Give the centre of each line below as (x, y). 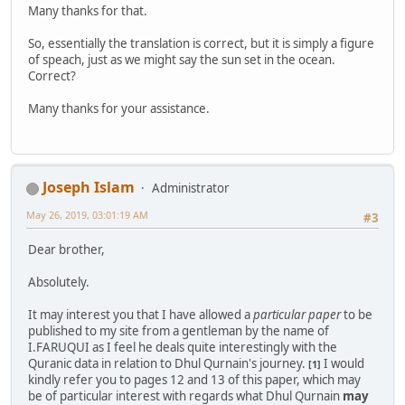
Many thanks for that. (88, 11)
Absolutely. (59, 282)
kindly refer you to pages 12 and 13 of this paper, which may (194, 379)
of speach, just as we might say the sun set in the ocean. (182, 60)
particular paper (297, 314)
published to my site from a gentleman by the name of (179, 330)
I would (343, 363)
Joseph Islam (89, 188)
